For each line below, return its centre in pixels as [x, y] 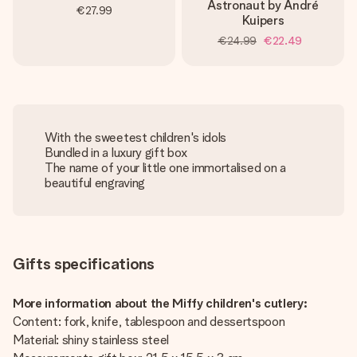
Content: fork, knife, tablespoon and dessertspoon [149, 322]
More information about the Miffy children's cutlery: [162, 303]
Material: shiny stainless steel [92, 340]
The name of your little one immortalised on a [165, 168]
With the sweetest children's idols [136, 137]
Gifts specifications [84, 264]
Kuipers [263, 20]
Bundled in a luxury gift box [116, 153]
